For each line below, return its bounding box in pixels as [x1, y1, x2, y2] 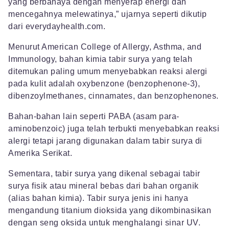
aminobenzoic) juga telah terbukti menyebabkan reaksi [8, 124, 219, 133]
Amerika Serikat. [8, 149, 72, 158]
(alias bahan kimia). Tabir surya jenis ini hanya [8, 194, 188, 203]
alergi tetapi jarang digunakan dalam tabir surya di [8, 136, 202, 146]
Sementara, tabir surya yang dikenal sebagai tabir [8, 169, 200, 178]
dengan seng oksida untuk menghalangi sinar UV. [8, 218, 200, 227]
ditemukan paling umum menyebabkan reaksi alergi [8, 67, 208, 76]
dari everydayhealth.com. [8, 22, 105, 31]
